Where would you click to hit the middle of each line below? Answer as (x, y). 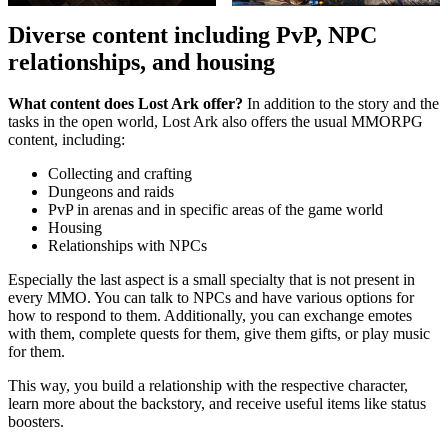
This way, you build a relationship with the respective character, (208, 386)
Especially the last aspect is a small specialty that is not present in (211, 280)
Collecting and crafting (120, 174)
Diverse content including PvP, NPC (192, 34)
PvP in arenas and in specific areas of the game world (215, 210)
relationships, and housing (141, 61)
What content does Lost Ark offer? (125, 104)
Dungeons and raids (111, 192)
